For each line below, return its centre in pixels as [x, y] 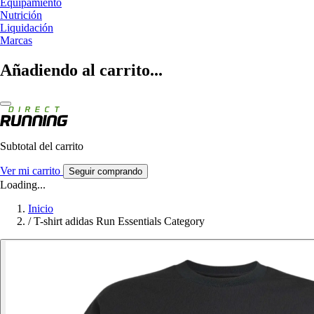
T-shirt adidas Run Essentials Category [119, 221]
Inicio [41, 208]
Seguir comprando [105, 171]
